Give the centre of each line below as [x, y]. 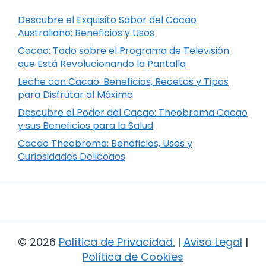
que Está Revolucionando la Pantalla [102, 64]
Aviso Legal [213, 242]
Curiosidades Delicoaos [72, 156]
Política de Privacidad [116, 242]
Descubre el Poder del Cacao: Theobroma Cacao [133, 112]
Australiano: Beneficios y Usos [86, 33]
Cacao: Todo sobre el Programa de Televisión [123, 50]
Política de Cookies [133, 256]
